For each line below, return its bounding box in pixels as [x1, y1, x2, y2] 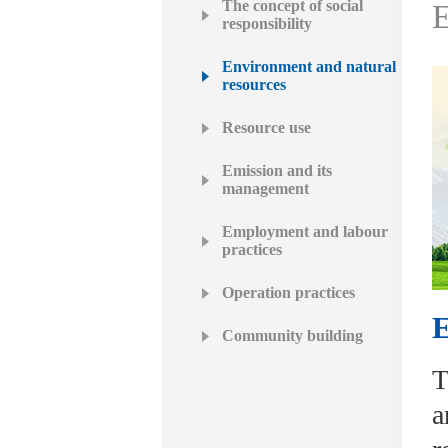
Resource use [221, 119, 311, 136]
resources [221, 76, 286, 93]
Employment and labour [221, 223, 388, 240]
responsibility [221, 15, 312, 32]
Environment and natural [221, 58, 396, 75]
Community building [221, 327, 363, 344]
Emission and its [221, 162, 332, 179]
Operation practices [221, 284, 355, 301]
